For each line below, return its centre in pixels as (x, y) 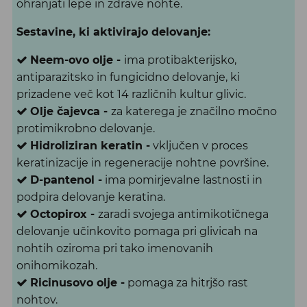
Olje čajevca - (70, 111)
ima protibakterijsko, (180, 60)
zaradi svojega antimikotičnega (183, 214)
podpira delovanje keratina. (90, 197)
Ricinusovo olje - (77, 282)
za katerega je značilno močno (194, 111)
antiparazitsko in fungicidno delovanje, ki (128, 77)
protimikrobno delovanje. (85, 128)
